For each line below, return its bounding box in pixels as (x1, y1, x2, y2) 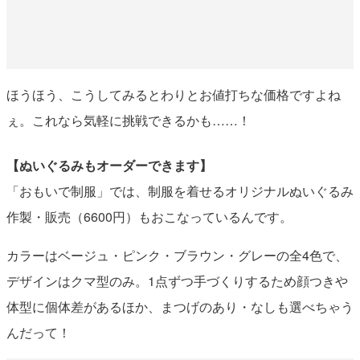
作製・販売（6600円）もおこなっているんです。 (6, 207, 292, 227)
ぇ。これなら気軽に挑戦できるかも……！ (6, 111, 251, 130)
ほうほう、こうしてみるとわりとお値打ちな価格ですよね (6, 85, 341, 104)
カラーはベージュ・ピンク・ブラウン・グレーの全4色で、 (6, 246, 348, 265)
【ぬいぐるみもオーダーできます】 (6, 156, 212, 175)
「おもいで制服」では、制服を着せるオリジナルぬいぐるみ (6, 182, 354, 201)
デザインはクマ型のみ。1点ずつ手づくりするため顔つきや (6, 272, 348, 291)
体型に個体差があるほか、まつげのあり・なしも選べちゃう (6, 297, 354, 317)
